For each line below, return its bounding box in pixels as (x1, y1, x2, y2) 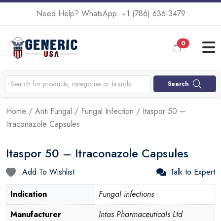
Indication (10, 188, 47, 200)
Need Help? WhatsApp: (36, 8, 122, 19)
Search (168, 79, 189, 88)
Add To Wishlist (20, 166, 74, 178)
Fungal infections (99, 188, 154, 200)
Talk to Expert (170, 166, 215, 178)
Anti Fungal (35, 106, 72, 117)
